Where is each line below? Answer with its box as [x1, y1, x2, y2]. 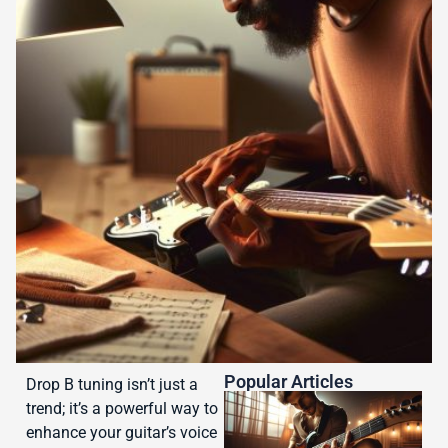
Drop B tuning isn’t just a [26, 375, 198, 395]
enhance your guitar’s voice [26, 423, 217, 443]
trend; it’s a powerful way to [26, 399, 218, 419]
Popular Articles [224, 371, 353, 393]
